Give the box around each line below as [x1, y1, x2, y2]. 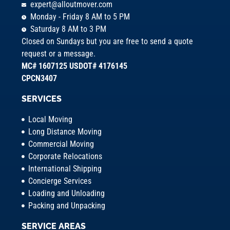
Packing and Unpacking [28, 201, 105, 211]
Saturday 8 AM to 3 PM [30, 24, 106, 34]
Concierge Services [28, 176, 91, 186]
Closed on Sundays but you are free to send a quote [22, 36, 194, 47]
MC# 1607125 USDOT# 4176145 [22, 61, 128, 71]
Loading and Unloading [28, 188, 105, 199]
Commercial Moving [28, 139, 94, 149]
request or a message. [22, 49, 96, 59]
